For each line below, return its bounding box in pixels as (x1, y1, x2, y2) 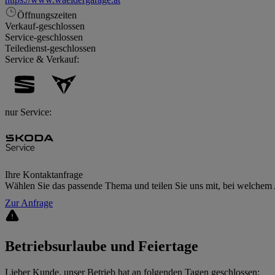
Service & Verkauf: (5, 54, 79, 65)
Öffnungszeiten (17, 10, 77, 21)
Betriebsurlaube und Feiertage (5, 238, 198, 255)
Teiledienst (5, 43, 47, 54)
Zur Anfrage (5, 198, 53, 209)
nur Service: (5, 107, 52, 118)
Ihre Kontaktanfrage (5, 169, 83, 180)
